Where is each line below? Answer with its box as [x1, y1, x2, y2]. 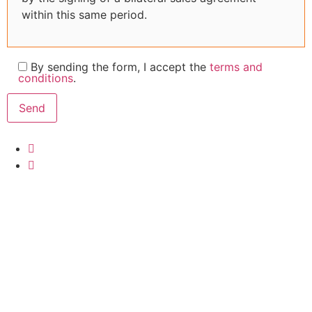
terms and [210, 59, 263, 74]
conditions [18, 70, 73, 85]
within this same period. [22, 7, 147, 22]
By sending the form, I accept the [31, 59, 210, 74]
